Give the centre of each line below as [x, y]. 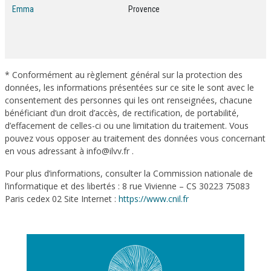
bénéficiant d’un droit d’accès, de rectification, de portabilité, [122, 113]
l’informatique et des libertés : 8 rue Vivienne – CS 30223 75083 [127, 186]
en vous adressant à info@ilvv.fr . [69, 151]
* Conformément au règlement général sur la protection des [124, 75]
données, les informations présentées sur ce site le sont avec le [129, 87]
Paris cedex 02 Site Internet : [62, 199]
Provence [144, 9]
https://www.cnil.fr [154, 199]
